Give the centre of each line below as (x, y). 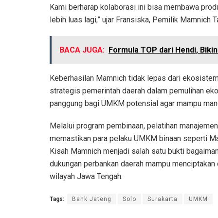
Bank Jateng (92, 199)
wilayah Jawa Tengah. (86, 176)
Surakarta (163, 199)
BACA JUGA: (82, 50)
